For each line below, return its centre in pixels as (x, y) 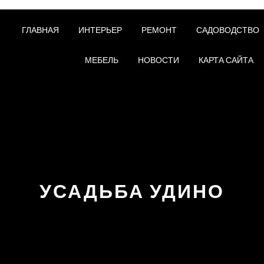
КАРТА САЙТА (226, 60)
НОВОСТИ (158, 60)
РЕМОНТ (159, 30)
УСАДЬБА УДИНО (132, 191)
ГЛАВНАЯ (40, 30)
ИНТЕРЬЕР (100, 30)
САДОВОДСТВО (227, 30)
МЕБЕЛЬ (101, 60)
